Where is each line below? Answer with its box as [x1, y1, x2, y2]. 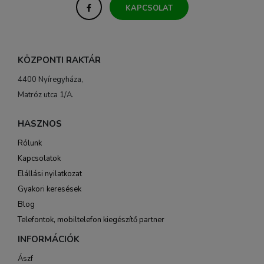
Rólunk [18, 138, 42, 148]
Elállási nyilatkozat [18, 169, 82, 179]
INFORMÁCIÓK [18, 233, 80, 245]
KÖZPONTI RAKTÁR [18, 54, 101, 66]
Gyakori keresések [18, 184, 81, 194]
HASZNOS [18, 118, 62, 130]
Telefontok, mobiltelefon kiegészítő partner [18, 214, 164, 225]
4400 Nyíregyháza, [18, 74, 83, 85]
